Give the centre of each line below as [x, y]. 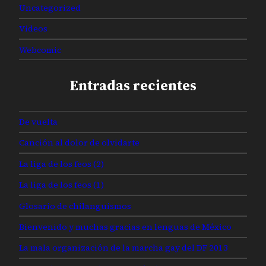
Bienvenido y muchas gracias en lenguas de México [125, 227]
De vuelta [38, 122]
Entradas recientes [133, 85]
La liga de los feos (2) [61, 164]
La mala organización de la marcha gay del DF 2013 [123, 248]
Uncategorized [50, 7]
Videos [33, 29]
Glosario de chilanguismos [75, 206]
